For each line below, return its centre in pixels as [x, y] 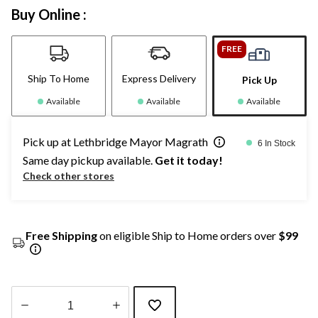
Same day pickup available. [89, 160]
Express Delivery [159, 78]
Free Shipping [61, 235]
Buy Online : [49, 14]
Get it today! [189, 160]
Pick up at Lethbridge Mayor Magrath [115, 141]
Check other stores [68, 175]
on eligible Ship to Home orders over [188, 235]
